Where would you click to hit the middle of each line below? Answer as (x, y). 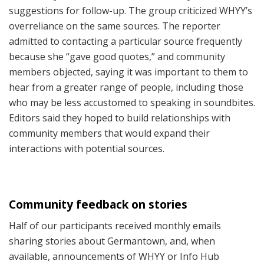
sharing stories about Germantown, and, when (112, 241)
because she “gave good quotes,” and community (117, 57)
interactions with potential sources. (87, 149)
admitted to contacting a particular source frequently (126, 42)
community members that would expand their (109, 133)
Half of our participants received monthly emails (115, 226)
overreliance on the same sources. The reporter (115, 26)
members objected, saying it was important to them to (128, 72)
